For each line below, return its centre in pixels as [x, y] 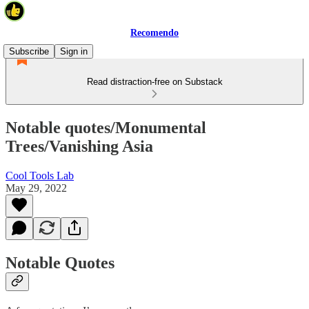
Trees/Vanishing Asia [79, 146]
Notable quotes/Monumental [106, 127]
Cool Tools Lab [40, 175]
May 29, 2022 [36, 188]
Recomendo [154, 33]
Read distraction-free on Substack [154, 82]
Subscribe [29, 51]
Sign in [74, 51]
